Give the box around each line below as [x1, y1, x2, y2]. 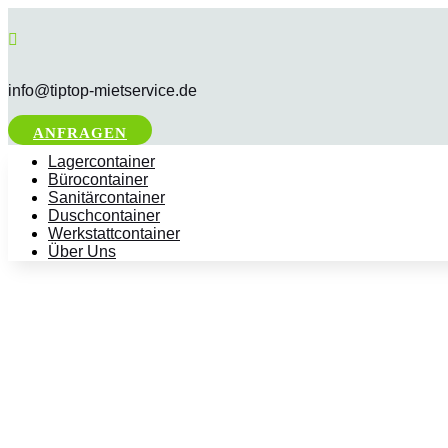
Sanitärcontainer [48, 189, 165, 206]
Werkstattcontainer [48, 225, 180, 242]
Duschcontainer [48, 207, 160, 224]
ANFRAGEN [33, 125, 127, 141]
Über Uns [48, 243, 116, 260]
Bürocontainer [48, 171, 148, 188]
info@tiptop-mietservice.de [8, 82, 197, 99]
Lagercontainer [48, 153, 155, 170]
